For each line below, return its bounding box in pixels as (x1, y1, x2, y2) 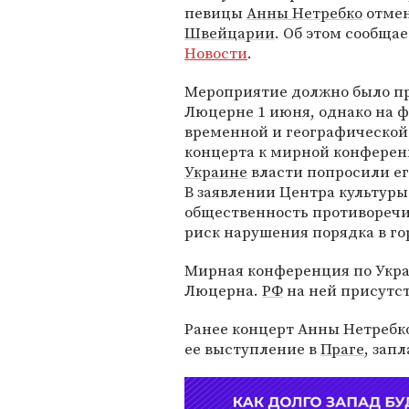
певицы (184, 2, 246, 24)
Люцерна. (184, 279, 262, 301)
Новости (184, 42, 247, 64)
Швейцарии (184, 22, 275, 44)
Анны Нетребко (246, 2, 362, 24)
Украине (184, 161, 247, 183)
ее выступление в (184, 338, 320, 360)
